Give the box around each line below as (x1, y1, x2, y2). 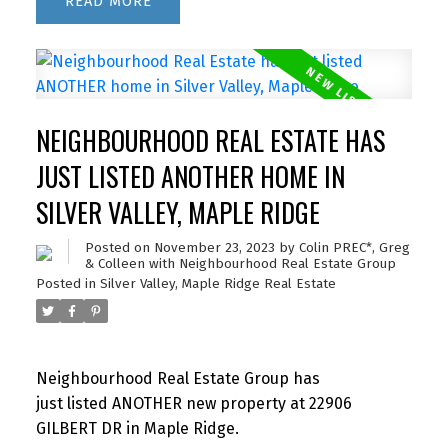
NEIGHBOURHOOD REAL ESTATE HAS (35, 120, 385, 160)
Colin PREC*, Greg (298, 239, 410, 256)
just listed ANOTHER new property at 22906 (35, 394, 352, 414)
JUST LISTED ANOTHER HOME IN (35, 156, 345, 196)
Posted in (35, 275, 96, 292)
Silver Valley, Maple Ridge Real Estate (99, 275, 336, 292)
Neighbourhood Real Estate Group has (35, 369, 320, 389)
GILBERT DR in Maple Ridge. (35, 419, 239, 439)
